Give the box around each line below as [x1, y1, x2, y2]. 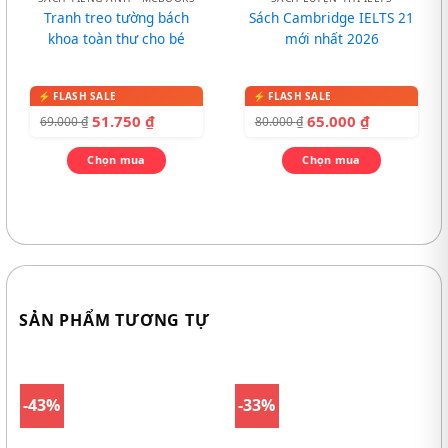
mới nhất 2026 [284, 28, 379, 48]
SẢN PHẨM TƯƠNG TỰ [19, 308, 210, 331]
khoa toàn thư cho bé [48, 28, 185, 48]
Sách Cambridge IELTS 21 [249, 7, 414, 27]
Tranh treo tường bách [44, 7, 189, 27]
